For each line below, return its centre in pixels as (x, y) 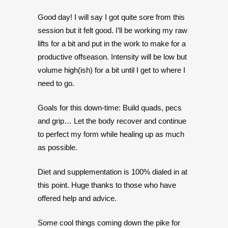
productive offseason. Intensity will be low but (112, 57)
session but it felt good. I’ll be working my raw (112, 30)
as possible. (58, 147)
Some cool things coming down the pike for (109, 223)
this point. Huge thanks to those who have (107, 185)
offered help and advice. (77, 198)
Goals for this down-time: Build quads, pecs (110, 108)
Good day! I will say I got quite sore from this (111, 17)
